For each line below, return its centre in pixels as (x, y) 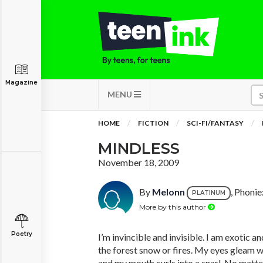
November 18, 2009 (139, 162)
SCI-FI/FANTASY (215, 123)
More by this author (173, 207)
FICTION (153, 123)
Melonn (168, 192)
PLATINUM (209, 193)
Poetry (21, 234)
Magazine (21, 82)
